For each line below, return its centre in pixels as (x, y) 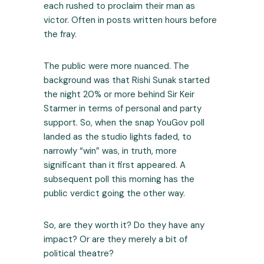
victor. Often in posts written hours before (130, 20)
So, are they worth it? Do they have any (124, 225)
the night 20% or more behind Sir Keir (119, 95)
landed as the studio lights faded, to (118, 137)
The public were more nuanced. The (116, 66)
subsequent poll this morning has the (119, 179)
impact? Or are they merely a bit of (115, 240)
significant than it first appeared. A (115, 165)
